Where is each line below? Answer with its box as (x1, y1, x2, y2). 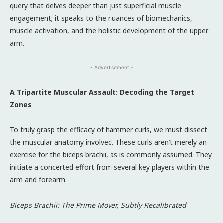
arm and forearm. (10, 174, 67, 184)
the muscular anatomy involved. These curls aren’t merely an (10, 137, 207, 147)
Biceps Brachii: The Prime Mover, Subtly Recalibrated (10, 200, 186, 210)
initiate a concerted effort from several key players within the (10, 162, 209, 172)
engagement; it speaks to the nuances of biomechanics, (10, 13, 192, 23)
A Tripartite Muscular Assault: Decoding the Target (10, 87, 194, 97)
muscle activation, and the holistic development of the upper (10, 25, 208, 35)
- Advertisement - (90, 64, 133, 70)
